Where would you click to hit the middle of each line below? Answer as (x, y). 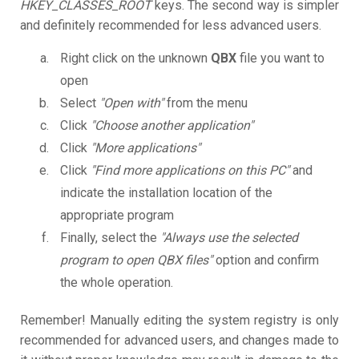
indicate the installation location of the (166, 193)
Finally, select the (110, 238)
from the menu (206, 103)
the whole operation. (117, 283)
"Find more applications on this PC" (190, 171)
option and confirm (266, 260)
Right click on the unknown (135, 58)
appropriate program (117, 216)
